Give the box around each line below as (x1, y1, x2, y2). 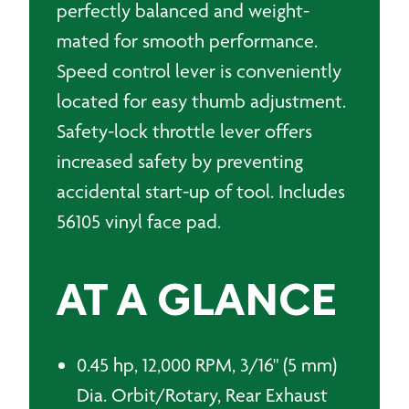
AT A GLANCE (57, 284, 337, 324)
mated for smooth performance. (57, 29, 318, 52)
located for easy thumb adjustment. (57, 89, 346, 112)
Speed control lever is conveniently (57, 59, 341, 82)
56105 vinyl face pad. (57, 210, 221, 233)
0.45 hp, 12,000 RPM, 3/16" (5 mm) (77, 353, 337, 376)
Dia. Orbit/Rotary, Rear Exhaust (77, 383, 328, 406)
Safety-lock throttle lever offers (57, 120, 312, 142)
